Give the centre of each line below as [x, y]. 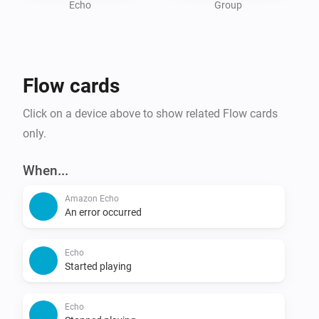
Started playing [98, 266]
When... [46, 170]
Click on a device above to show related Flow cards [150, 113]
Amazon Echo [92, 198]
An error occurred [103, 212]
